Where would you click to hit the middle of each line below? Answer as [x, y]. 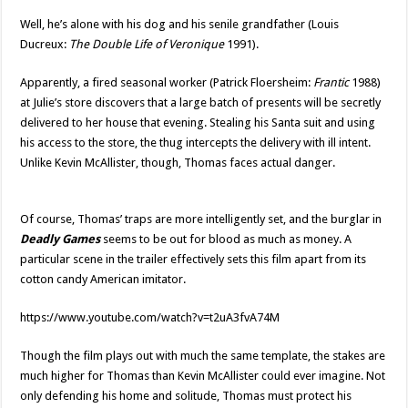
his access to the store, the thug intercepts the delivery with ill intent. [196, 143]
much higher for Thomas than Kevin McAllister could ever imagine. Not [203, 376]
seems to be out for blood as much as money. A [226, 240]
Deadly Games [61, 240]
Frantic [331, 83]
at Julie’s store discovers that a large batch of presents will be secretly [201, 103]
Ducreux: [45, 45]
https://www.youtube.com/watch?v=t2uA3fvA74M [150, 318]
